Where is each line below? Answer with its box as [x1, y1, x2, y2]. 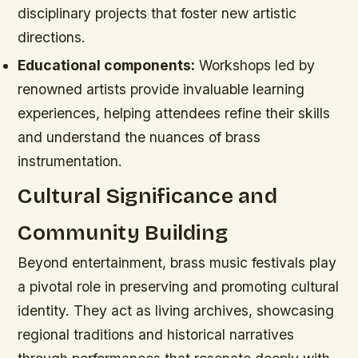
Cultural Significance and [18, 183, 277, 209]
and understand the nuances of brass [18, 129, 261, 146]
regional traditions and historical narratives [18, 326, 295, 344]
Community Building [18, 220, 229, 246]
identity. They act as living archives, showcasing [18, 302, 335, 320]
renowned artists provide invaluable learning [18, 81, 305, 98]
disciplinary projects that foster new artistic [18, 4, 297, 22]
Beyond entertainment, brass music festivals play [18, 254, 337, 272]
